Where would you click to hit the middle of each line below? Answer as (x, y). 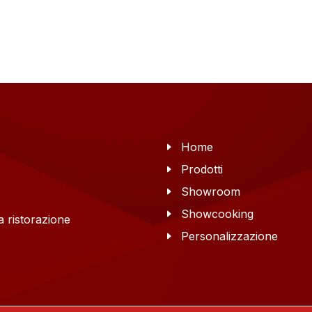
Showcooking (217, 214)
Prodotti (202, 170)
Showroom (211, 192)
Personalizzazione (229, 236)
